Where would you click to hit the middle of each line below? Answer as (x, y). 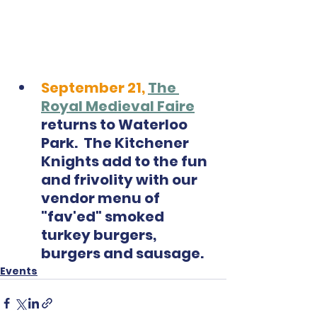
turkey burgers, (100, 235)
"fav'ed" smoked (104, 217)
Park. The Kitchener (116, 143)
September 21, (93, 88)
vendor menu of (102, 198)
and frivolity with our (121, 180)
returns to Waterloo (116, 125)
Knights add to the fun (126, 162)
